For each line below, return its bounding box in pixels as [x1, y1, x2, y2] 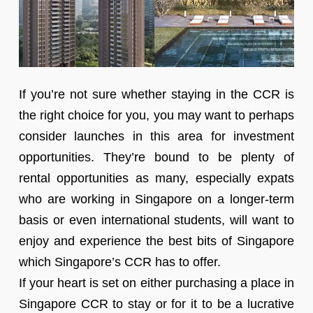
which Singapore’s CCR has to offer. [18, 255, 221, 270]
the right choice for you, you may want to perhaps [18, 108, 295, 123]
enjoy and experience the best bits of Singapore [18, 234, 295, 249]
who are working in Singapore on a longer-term [18, 192, 295, 207]
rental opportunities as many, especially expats [18, 171, 295, 186]
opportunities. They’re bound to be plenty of [18, 150, 295, 165]
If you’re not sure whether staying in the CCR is [18, 87, 295, 102]
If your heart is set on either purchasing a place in [18, 276, 295, 291]
